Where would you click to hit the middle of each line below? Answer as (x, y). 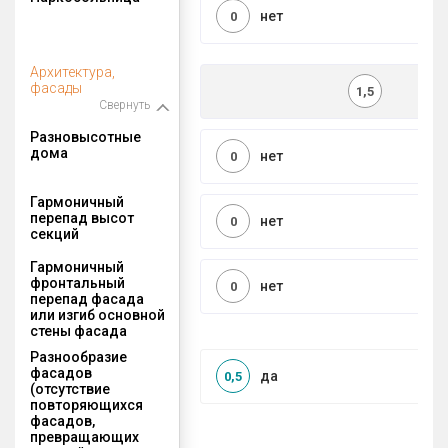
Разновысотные (85, 136)
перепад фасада (87, 298)
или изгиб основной (97, 314)
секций (54, 233)
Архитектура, (72, 71)
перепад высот (82, 217)
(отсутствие (70, 388)
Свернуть (124, 104)
